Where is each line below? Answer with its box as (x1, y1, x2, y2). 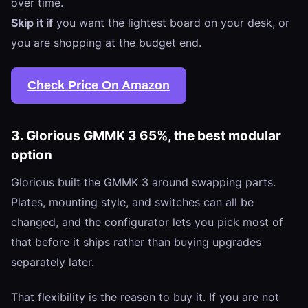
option (11, 146, 52, 164)
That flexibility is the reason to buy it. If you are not (11, 289, 279, 304)
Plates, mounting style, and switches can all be (11, 195, 254, 210)
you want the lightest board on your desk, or (53, 15, 289, 30)
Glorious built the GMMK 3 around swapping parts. (11, 175, 276, 190)
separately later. (11, 255, 94, 269)
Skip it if (11, 15, 53, 30)
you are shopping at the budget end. (11, 35, 201, 49)
